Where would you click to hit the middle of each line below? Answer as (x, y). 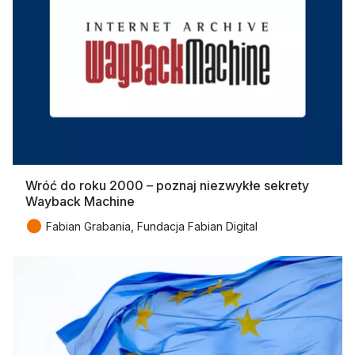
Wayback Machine (80, 202)
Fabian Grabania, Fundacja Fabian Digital (152, 227)
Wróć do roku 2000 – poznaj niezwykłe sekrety (167, 186)
